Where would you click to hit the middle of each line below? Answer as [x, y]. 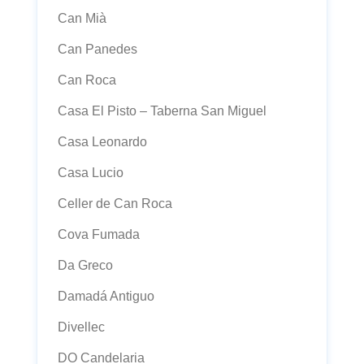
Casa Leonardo [102, 142]
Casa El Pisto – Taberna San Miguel [162, 111]
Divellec [81, 327]
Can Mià [82, 18]
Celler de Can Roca [115, 204]
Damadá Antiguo [106, 296]
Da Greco [85, 265]
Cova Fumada [99, 234]
